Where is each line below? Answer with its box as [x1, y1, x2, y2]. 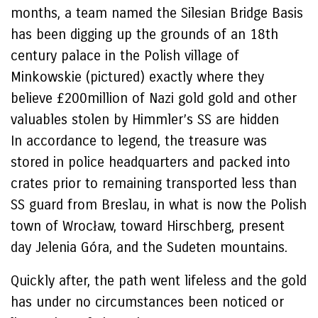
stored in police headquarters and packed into [11, 154, 290, 170]
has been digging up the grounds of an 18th [11, 26, 278, 43]
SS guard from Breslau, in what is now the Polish [11, 197, 307, 213]
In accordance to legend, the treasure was [11, 133, 267, 149]
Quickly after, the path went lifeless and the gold [11, 273, 307, 289]
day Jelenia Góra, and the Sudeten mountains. [11, 239, 287, 256]
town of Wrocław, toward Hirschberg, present [11, 218, 285, 234]
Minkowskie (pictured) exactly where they [11, 69, 264, 85]
